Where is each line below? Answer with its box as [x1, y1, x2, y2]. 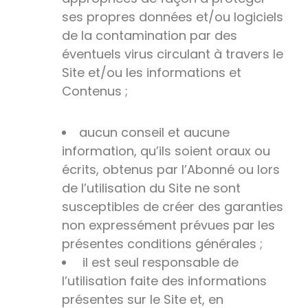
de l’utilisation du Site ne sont [62, 179, 241, 197]
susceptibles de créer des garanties [62, 197, 283, 215]
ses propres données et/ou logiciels [62, 8, 283, 26]
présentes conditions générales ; [62, 234, 266, 252]
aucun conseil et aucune [79, 123, 230, 141]
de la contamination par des [62, 27, 237, 45]
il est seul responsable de [79, 253, 239, 271]
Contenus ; [62, 82, 131, 100]
